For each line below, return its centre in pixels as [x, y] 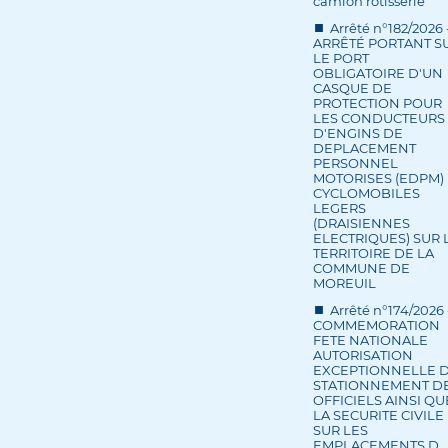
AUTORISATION [362, 355]
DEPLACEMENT [364, 148]
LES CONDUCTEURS [378, 118]
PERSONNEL [355, 163]
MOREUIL [344, 283]
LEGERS [339, 208]
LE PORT [340, 58]
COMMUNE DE [361, 268]
